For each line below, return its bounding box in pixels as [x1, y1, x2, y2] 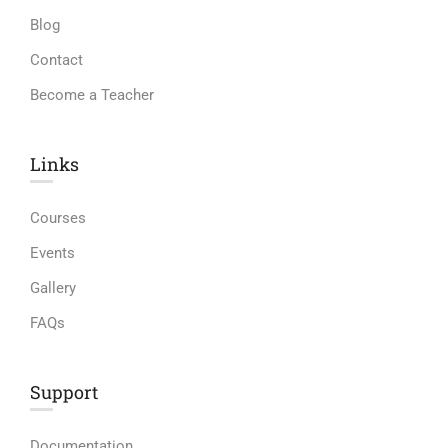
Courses [30, 209, 86, 228]
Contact [30, 51, 83, 70]
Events [30, 244, 75, 263]
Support [30, 380, 98, 405]
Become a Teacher [30, 86, 154, 105]
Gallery [30, 279, 76, 298]
